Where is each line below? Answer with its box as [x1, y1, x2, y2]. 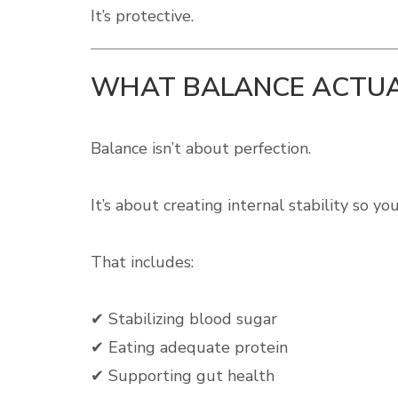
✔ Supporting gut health [91, 365, 275, 386]
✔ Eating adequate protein [91, 337, 288, 358]
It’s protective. [91, 5, 194, 27]
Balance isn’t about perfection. [91, 138, 311, 159]
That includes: [91, 251, 194, 273]
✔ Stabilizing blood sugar [91, 308, 277, 330]
